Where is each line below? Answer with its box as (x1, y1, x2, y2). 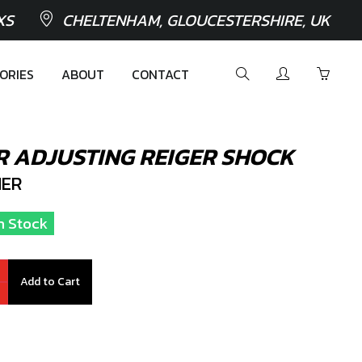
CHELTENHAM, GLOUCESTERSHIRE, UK (62, 8, 330, 32)
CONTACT (132, 65, 189, 84)
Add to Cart (20, 273, 80, 290)
